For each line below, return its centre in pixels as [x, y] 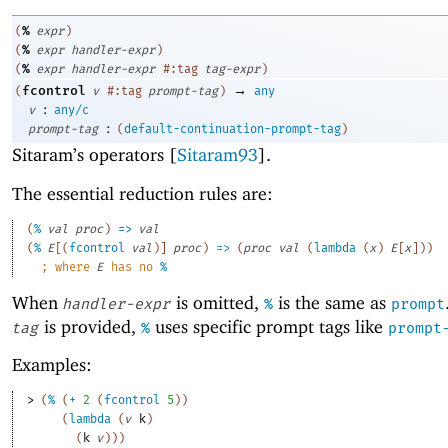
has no [132, 266]
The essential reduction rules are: [142, 193]
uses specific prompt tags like [269, 326]
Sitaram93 [217, 155]
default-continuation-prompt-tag [232, 129]
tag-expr [232, 69]
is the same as [332, 302]
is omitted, [217, 302]
